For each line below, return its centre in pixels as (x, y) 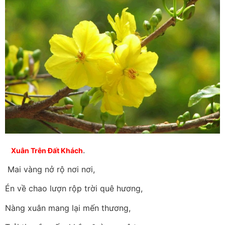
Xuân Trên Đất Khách (47, 150)
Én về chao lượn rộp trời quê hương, (74, 189)
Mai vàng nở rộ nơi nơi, (50, 169)
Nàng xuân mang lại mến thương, (68, 208)
